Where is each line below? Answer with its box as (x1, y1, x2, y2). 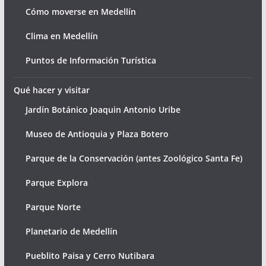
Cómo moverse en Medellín (25, 5, 136, 17)
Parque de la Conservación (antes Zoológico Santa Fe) (25, 152, 242, 164)
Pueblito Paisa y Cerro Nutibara (25, 249, 154, 261)
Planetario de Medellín (25, 225, 118, 237)
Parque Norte (25, 201, 81, 213)
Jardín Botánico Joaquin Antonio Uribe (25, 103, 180, 115)
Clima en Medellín (25, 30, 98, 42)
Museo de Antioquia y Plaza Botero (25, 128, 169, 140)
